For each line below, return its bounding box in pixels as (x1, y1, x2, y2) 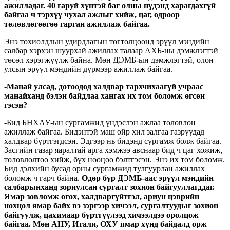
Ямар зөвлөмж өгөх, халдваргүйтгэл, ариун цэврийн (4, 191, 199, 201)
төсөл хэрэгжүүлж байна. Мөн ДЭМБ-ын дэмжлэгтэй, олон (4, 55, 214, 64)
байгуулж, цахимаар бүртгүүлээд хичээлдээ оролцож (4, 210, 199, 219)
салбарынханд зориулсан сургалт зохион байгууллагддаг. (4, 182, 215, 191)
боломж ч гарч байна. (4, 173, 80, 182)
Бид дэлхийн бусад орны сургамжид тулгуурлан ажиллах (4, 164, 205, 173)
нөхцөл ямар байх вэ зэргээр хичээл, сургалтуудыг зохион (4, 201, 218, 210)
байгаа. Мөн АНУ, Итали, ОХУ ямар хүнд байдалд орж (4, 219, 207, 228)
